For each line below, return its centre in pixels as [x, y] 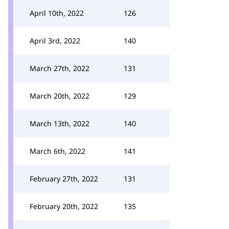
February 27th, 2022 [64, 179]
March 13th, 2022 [60, 123]
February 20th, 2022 [64, 206]
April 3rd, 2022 [55, 41]
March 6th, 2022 [58, 151]
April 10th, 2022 [57, 13]
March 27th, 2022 [60, 68]
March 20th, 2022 [60, 96]
